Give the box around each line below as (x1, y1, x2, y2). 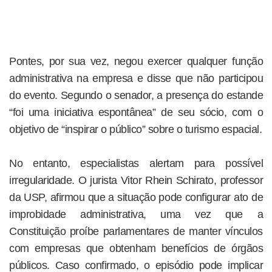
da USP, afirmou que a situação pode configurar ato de (9, 191, 263, 203)
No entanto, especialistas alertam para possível (9, 157, 263, 169)
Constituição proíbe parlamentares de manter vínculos (9, 225, 263, 237)
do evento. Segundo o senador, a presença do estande (9, 89, 263, 101)
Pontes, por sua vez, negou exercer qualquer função (9, 55, 263, 67)
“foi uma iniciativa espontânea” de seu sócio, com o (9, 106, 263, 118)
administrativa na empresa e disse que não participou (9, 72, 263, 84)
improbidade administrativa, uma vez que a (9, 208, 263, 220)
